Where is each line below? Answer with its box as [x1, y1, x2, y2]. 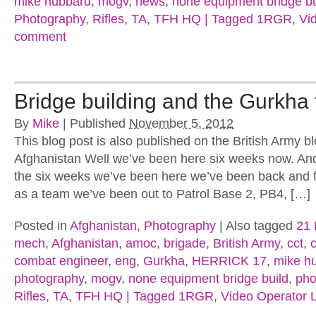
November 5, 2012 [129, 116, 233, 130]
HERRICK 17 [192, 254, 267, 268]
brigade [164, 236, 206, 250]
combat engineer [14, 254, 108, 268]
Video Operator [221, 289, 307, 303]
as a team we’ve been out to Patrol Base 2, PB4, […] [14, 187, 310, 201]
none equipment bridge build [128, 272, 288, 286]
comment [14, 30, 66, 44]
